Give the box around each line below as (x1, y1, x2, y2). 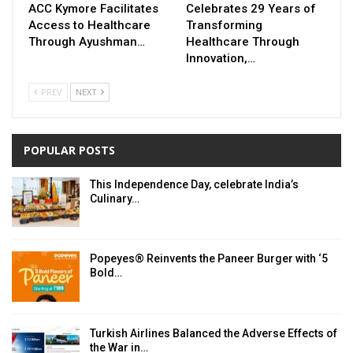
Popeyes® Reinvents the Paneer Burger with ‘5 (90, 252, 328, 266)
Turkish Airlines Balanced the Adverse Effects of (90, 327, 337, 340)
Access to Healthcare (28, 17, 150, 32)
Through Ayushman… (28, 34, 145, 49)
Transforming (186, 17, 262, 32)
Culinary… (90, 191, 139, 205)
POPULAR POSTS (24, 142, 115, 158)
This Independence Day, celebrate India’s (90, 177, 299, 191)
